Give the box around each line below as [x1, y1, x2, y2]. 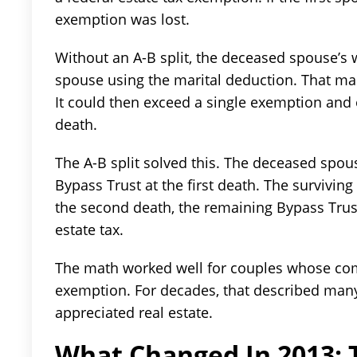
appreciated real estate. [55, 303, 213, 323]
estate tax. [55, 220, 124, 240]
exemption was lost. [55, 10, 190, 29]
